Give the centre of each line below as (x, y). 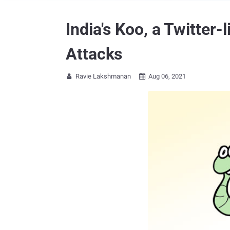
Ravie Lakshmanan (103, 76)
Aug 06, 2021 (167, 76)
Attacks (94, 54)
